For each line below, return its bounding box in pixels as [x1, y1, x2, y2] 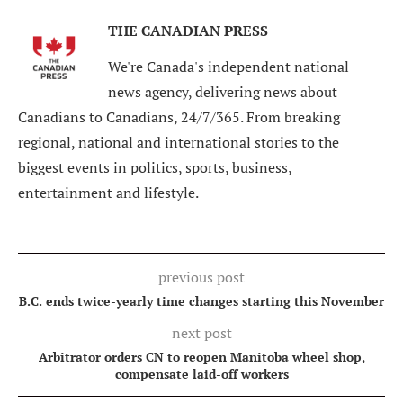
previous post [158, 266, 245, 287]
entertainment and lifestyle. [18, 182, 199, 202]
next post [171, 322, 232, 343]
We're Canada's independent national [108, 56, 349, 76]
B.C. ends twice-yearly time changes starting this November [19, 291, 384, 309]
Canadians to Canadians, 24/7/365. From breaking [18, 106, 340, 127]
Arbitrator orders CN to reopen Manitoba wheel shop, [38, 347, 365, 365]
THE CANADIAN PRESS [108, 20, 268, 40]
